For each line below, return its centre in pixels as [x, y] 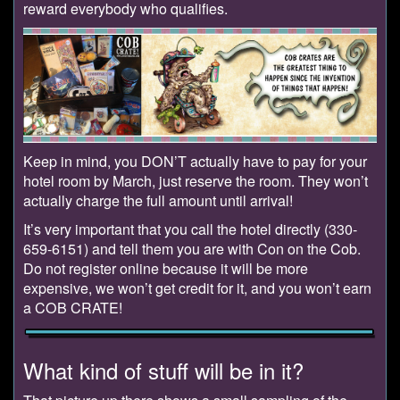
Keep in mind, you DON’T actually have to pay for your [195, 162]
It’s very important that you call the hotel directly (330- [190, 229]
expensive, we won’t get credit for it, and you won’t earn [197, 288]
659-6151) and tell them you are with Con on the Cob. [192, 249]
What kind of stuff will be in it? [163, 370]
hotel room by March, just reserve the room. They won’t [196, 181]
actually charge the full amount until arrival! [158, 201]
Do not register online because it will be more [166, 269]
